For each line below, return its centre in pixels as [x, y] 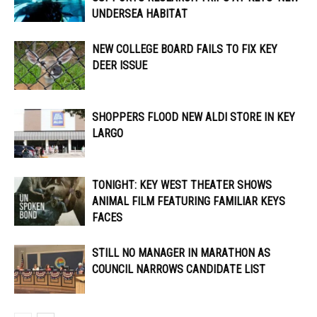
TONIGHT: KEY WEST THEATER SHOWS [182, 185]
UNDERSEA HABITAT [140, 13]
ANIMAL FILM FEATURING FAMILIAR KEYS [189, 201]
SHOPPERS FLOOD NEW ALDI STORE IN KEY [194, 117]
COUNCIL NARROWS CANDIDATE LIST [179, 269]
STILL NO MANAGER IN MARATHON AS [181, 253]
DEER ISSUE [121, 65]
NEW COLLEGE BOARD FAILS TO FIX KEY [185, 49]
